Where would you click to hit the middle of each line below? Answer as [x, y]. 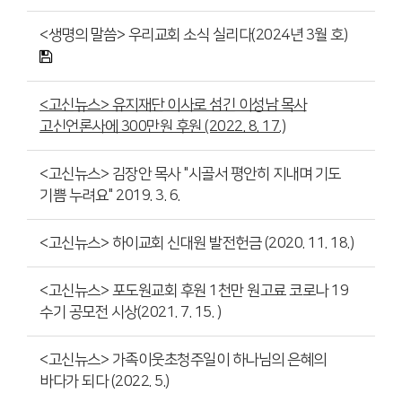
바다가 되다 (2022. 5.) [105, 381]
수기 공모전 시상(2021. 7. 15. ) [130, 312]
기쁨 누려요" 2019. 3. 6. [110, 196]
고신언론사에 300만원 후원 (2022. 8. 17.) [162, 127]
